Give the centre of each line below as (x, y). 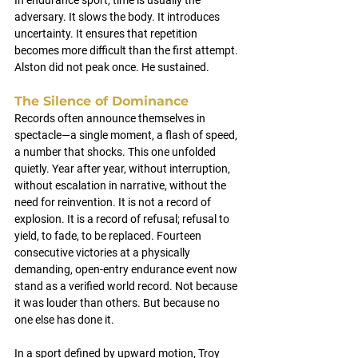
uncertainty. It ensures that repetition (107, 34)
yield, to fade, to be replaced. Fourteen (109, 236)
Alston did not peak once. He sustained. (112, 67)
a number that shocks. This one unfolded (116, 152)
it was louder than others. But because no (118, 303)
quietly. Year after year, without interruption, (123, 169)
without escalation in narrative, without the (121, 185)
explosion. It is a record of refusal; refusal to (123, 219)
